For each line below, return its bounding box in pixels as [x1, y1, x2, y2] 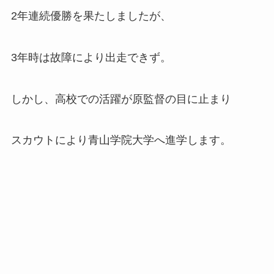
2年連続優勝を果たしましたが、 [10, 9, 171, 22]
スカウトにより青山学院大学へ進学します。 [10, 134, 231, 147]
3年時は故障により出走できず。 [10, 51, 171, 64]
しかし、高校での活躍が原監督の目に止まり [10, 92, 231, 105]
